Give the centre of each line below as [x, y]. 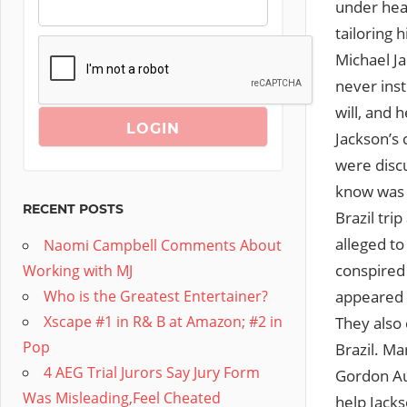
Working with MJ [78, 271]
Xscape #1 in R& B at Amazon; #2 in [163, 322]
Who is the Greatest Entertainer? [156, 296]
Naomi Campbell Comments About [163, 245]
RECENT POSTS [73, 209]
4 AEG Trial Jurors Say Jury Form [152, 372]
